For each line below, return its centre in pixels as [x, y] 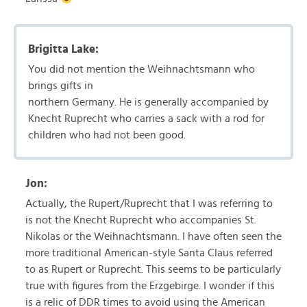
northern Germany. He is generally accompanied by [148, 102]
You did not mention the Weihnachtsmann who [142, 69]
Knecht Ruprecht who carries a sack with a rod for [146, 119]
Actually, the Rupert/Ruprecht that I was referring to [149, 204]
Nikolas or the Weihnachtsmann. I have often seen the [153, 236]
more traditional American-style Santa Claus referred [149, 253]
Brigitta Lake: [63, 49]
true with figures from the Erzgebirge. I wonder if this [150, 286]
